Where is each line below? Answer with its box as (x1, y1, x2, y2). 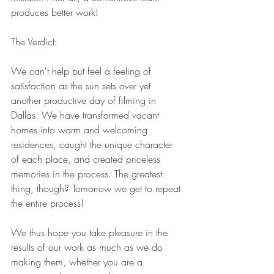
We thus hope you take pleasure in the (11, 226, 171, 239)
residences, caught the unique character (11, 138, 176, 151)
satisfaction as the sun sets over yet (11, 79, 154, 92)
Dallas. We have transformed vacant (11, 108, 162, 122)
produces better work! (11, 6, 102, 19)
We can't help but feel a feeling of (11, 64, 154, 78)
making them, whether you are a (11, 255, 146, 268)
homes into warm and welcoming (11, 123, 150, 136)
